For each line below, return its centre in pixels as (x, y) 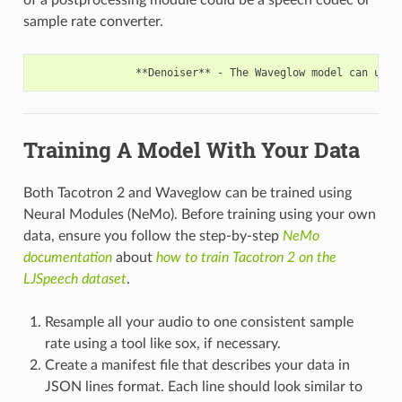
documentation (67, 257)
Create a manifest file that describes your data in (197, 365)
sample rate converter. (93, 21)
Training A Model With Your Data (191, 149)
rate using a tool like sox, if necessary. (162, 343)
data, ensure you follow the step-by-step (153, 236)
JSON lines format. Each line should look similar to (203, 386)
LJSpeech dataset (74, 279)
